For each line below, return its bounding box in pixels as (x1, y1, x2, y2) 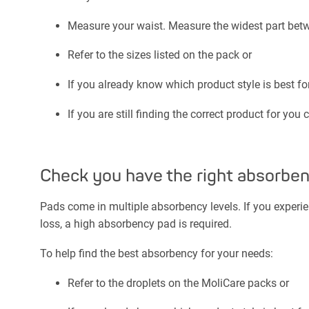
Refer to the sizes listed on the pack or (68, 48, 252, 62)
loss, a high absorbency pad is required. (40, 217, 232, 231)
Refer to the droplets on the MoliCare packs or (68, 276, 289, 290)
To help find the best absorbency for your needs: (40, 246, 273, 260)
